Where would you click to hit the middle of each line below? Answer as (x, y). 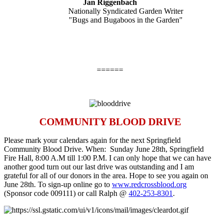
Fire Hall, (20, 158)
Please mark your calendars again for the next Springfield (92, 140)
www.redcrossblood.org (149, 185)
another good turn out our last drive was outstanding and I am (99, 167)
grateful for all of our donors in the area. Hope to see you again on (106, 176)
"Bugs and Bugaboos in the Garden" (110, 20)
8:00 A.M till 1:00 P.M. (71, 158)
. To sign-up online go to (73, 185)
